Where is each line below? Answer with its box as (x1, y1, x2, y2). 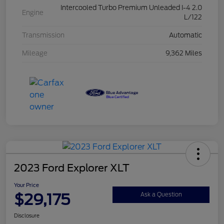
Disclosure (14, 212, 39, 219)
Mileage (22, 49, 47, 57)
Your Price (14, 182, 39, 188)
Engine (22, 8, 43, 16)
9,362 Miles (165, 49, 202, 57)
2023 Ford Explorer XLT (14, 162, 129, 174)
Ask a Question (140, 190, 182, 198)
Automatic (169, 31, 202, 39)
